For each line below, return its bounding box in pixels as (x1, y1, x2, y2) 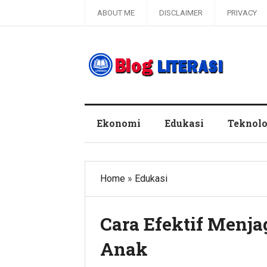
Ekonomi (97, 117, 141, 129)
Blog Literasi (84, 87, 137, 98)
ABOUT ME (97, 8, 135, 17)
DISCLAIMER (159, 8, 203, 17)
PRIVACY (227, 8, 257, 17)
